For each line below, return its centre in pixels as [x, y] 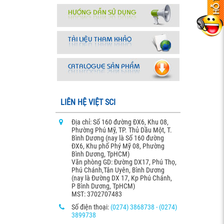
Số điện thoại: [91, 207]
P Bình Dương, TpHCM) [103, 186]
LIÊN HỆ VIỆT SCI [88, 102]
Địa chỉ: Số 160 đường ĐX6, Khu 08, [120, 122]
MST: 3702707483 [97, 194]
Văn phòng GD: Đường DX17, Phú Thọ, [124, 162]
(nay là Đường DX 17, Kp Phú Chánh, [122, 178]
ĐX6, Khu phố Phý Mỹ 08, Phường [118, 146]
